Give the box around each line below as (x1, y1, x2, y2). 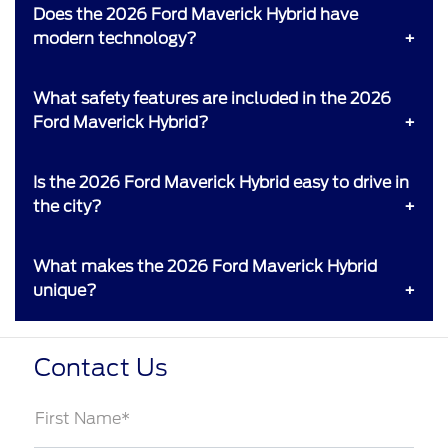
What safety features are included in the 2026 (33, 88, 391, 108)
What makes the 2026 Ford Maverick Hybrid (33, 256, 377, 276)
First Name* (34, 408, 130, 428)
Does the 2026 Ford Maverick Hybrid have (33, 4, 358, 24)
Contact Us (33, 352, 168, 382)
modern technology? (33, 28, 197, 48)
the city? (33, 196, 102, 216)
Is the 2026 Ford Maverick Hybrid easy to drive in (33, 172, 409, 192)
